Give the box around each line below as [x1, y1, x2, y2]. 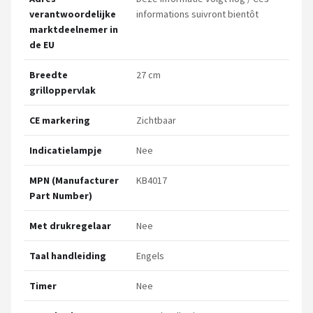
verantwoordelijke [29, 8, 116, 21]
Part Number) [29, 189, 92, 203]
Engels [136, 249, 164, 263]
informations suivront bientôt [136, 8, 259, 21]
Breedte [29, 68, 68, 82]
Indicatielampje [29, 144, 102, 157]
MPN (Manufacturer [29, 174, 119, 187]
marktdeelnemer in [29, 23, 118, 36]
